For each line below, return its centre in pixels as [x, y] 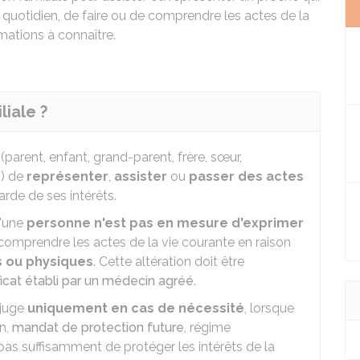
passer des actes [246, 176]
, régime [207, 327]
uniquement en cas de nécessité [136, 308]
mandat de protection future [98, 327]
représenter [67, 176]
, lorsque [269, 308]
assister [141, 176]
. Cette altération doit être [169, 262]
